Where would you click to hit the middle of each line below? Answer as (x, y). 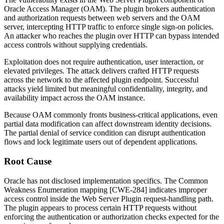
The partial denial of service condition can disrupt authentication (105, 133)
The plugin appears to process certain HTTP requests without (100, 207)
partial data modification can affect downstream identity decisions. (108, 124)
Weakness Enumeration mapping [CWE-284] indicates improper (105, 189)
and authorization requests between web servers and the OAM (102, 18)
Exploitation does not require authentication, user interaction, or (104, 62)
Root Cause (28, 161)
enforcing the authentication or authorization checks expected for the (111, 216)
